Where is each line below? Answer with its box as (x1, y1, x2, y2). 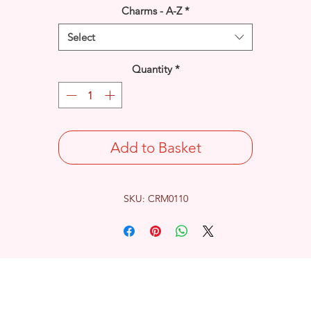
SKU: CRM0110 (123, 192, 188, 205)
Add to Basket (110, 139, 201, 157)
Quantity (131, 62, 172, 76)
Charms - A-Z (121, 3, 182, 17)
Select (67, 30, 95, 44)
